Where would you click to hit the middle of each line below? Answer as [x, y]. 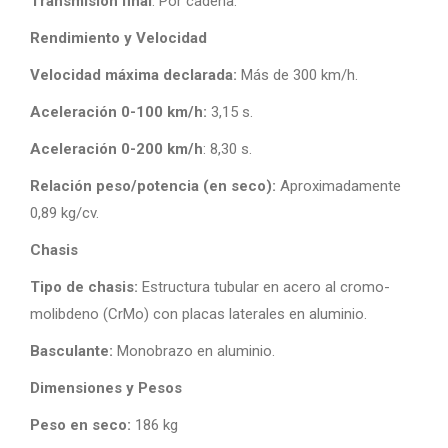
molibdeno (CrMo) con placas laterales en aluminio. [198, 314]
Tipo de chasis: [84, 287]
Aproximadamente [338, 186]
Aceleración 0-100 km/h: [118, 112]
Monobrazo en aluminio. [194, 351]
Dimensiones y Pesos [106, 388]
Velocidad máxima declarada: [133, 75]
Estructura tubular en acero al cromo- [264, 287]
